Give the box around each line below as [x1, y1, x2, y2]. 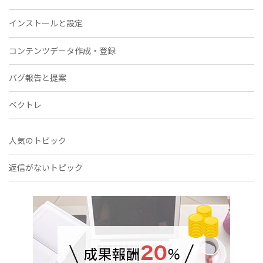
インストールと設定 [9, 17, 83, 29]
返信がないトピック [9, 161, 83, 174]
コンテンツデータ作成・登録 [9, 44, 116, 56]
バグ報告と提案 [9, 72, 66, 84]
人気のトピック [9, 134, 66, 146]
